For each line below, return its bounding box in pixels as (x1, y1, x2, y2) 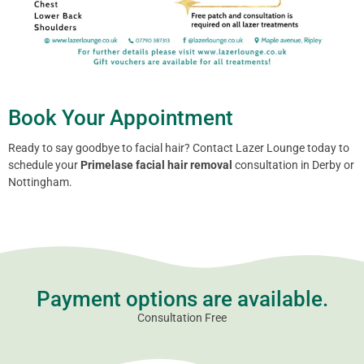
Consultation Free (137, 310, 227, 324)
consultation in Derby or (232, 158, 354, 172)
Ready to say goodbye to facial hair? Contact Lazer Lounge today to (8, 141, 349, 155)
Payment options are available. (36, 286, 328, 311)
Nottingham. (8, 175, 72, 189)
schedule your (8, 158, 80, 172)
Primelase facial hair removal (80, 158, 232, 172)
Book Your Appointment (8, 105, 233, 130)
